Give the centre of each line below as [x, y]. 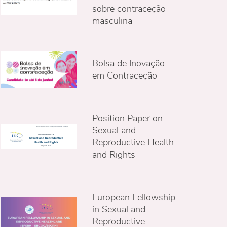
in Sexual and [119, 209]
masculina [112, 21]
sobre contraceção [129, 9]
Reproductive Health [133, 142]
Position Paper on [127, 118]
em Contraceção [124, 75]
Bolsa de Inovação [128, 63]
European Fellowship [134, 197]
